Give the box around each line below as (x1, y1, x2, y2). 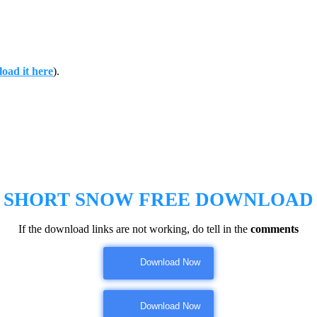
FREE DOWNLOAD (139, 188, 313, 210)
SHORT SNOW (4, 188, 134, 210)
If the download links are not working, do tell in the (18, 222, 250, 235)
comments (250, 222, 299, 235)
